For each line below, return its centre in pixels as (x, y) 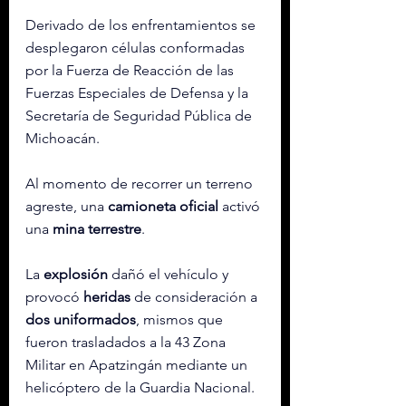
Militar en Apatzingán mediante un (138, 364)
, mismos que (181, 319)
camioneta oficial (163, 206)
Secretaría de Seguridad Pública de (140, 115)
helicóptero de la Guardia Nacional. (140, 387)
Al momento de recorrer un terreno (141, 183)
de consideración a (196, 296)
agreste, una (67, 206)
